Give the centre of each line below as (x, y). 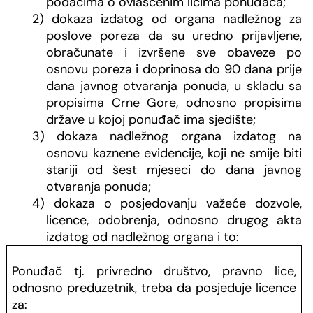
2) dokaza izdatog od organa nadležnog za (167, 19)
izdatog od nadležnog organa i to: (143, 237)
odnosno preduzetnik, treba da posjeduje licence (154, 288)
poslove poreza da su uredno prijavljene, (174, 36)
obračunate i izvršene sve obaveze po (174, 53)
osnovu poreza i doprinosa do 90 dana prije (174, 70)
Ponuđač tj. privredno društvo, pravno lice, (154, 271)
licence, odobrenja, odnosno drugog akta (174, 220)
